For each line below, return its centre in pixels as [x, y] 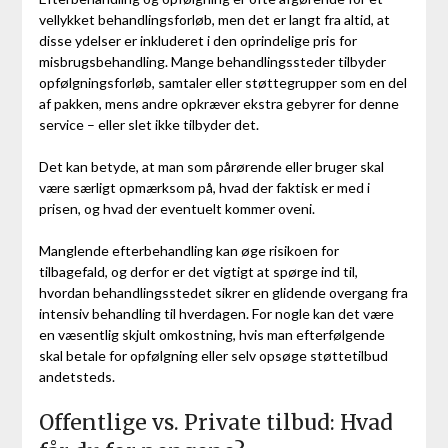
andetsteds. [76, 377]
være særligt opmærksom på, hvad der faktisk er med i [204, 188]
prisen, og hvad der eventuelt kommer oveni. [176, 209]
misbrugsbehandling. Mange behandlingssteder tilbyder [212, 62]
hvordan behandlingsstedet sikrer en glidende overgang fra [223, 293]
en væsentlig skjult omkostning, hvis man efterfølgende [211, 335]
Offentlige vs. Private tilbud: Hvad [215, 423]
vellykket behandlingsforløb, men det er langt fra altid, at [214, 20]
